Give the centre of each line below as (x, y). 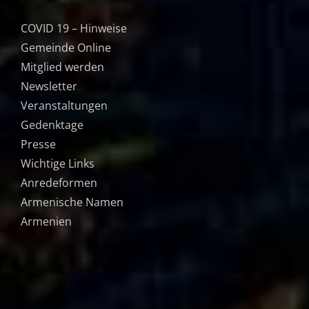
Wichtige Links (58, 163)
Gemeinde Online (66, 48)
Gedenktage (52, 125)
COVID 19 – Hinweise (74, 28)
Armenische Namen (72, 202)
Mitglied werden (62, 67)
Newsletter (49, 86)
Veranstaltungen (64, 106)
